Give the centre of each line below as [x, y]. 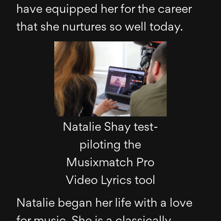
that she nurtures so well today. [100, 27]
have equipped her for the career [104, 10]
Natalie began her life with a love [105, 203]
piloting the [110, 145]
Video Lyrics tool [110, 181]
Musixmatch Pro [110, 163]
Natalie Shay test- [110, 128]
